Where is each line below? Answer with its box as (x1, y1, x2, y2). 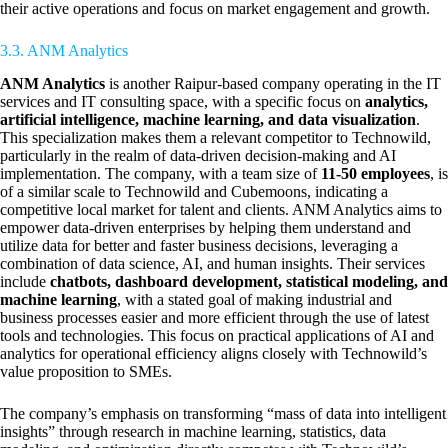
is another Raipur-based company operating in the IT (105, 74, 441, 92)
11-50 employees (321, 164, 430, 182)
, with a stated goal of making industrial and (117, 290, 392, 308)
